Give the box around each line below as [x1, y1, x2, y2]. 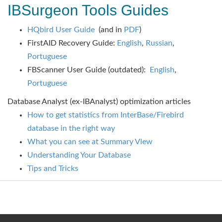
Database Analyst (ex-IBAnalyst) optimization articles [7, 98, 191, 106]
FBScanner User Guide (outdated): [27, 66, 150, 74]
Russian [146, 39, 172, 47]
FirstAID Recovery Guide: [27, 39, 117, 47]
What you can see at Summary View [27, 138, 153, 146]
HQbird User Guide [27, 26, 95, 34]
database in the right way [27, 124, 115, 132]
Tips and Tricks [27, 165, 78, 172]
